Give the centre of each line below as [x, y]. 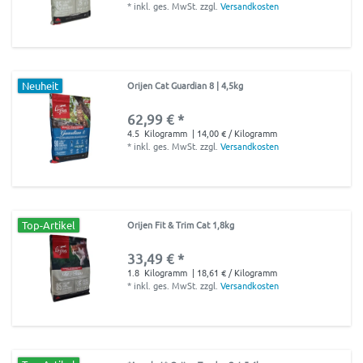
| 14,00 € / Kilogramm [234, 132]
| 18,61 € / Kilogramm [234, 273]
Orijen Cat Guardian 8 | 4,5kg [186, 85]
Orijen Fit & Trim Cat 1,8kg [181, 225]
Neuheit [41, 85]
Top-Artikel [49, 225]
